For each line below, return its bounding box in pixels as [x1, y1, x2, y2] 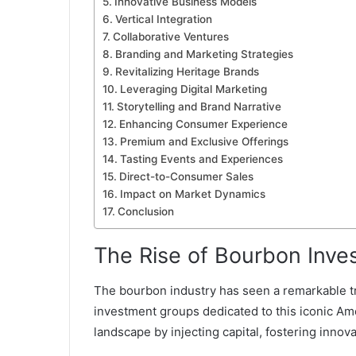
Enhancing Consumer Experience [118, 117, 288, 130]
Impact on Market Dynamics [119, 187, 265, 200]
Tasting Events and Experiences [119, 152, 283, 165]
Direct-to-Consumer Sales [118, 169, 253, 183]
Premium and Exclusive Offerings [119, 134, 288, 148]
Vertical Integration [114, 12, 212, 25]
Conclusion [117, 204, 174, 218]
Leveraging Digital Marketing [119, 82, 267, 95]
